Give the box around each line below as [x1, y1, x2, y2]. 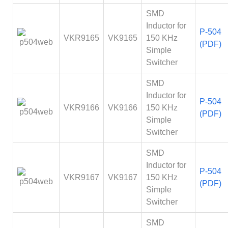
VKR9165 [64, 34, 99, 42]
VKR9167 [64, 173, 99, 182]
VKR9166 [64, 103, 99, 112]
